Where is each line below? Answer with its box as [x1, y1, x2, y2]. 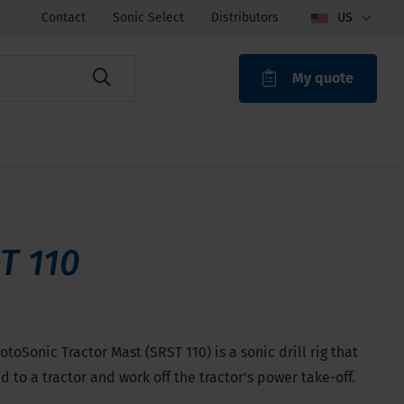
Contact [41, 10, 86, 25]
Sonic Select [113, 10, 184, 25]
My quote [292, 69, 353, 87]
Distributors [211, 10, 279, 25]
